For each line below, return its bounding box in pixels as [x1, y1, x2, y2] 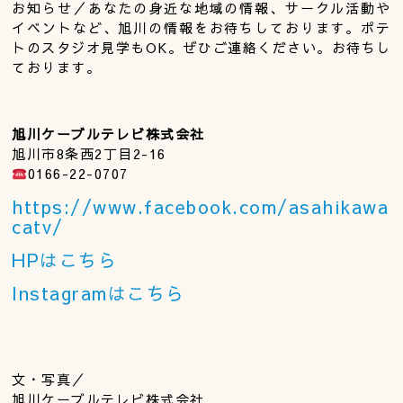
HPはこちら [12, 247, 118, 273]
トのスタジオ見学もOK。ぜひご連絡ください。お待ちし [12, 38, 391, 58]
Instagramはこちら [12, 281, 185, 306]
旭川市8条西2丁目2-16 [12, 144, 166, 164]
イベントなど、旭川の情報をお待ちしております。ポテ [12, 18, 391, 38]
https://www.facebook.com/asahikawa [12, 194, 390, 219]
